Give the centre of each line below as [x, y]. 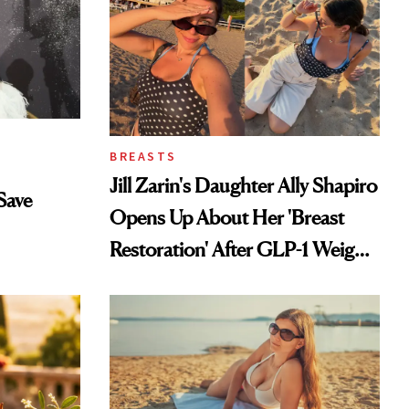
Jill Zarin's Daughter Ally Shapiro [243, 186]
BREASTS [143, 157]
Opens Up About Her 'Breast [227, 218]
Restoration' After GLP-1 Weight [241, 250]
